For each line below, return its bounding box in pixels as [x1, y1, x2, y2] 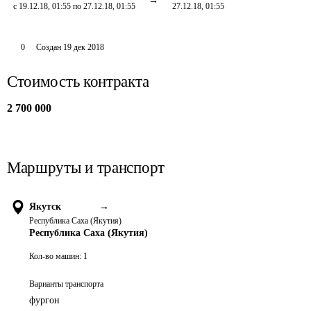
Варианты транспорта [29, 279, 103, 289]
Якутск [29, 201, 61, 212]
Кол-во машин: [29, 251, 81, 261]
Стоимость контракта [7, 73, 149, 90]
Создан [35, 42, 61, 52]
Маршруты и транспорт [7, 159, 165, 176]
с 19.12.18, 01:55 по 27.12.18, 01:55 [13, 1, 135, 11]
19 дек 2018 [62, 42, 104, 52]
